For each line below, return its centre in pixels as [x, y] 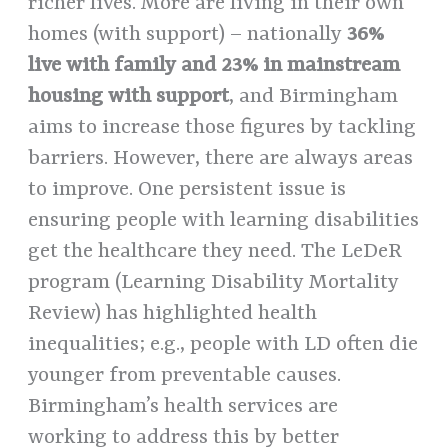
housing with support [129, 96]
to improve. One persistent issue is [187, 189]
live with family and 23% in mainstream [214, 65]
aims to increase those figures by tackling [222, 127]
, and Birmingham [314, 96]
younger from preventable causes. [185, 375]
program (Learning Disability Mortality [214, 282]
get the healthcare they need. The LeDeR [215, 251]
